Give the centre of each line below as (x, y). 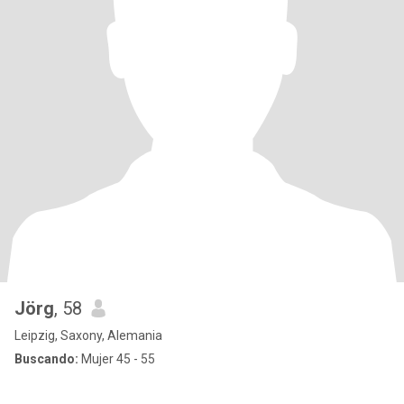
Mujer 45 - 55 (117, 359)
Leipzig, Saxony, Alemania (88, 335)
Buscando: (46, 359)
